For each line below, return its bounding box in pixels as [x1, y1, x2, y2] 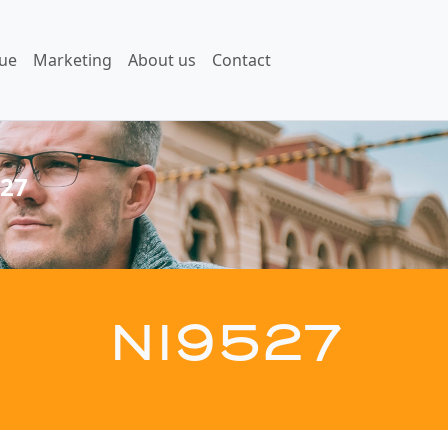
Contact [211, 49, 271, 71]
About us [127, 49, 196, 71]
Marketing [32, 49, 112, 71]
